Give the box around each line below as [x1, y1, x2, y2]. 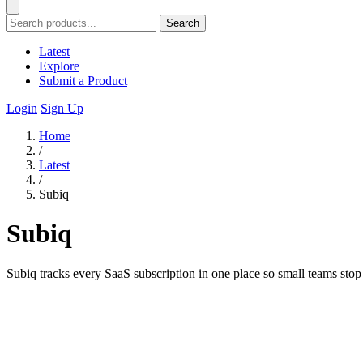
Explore [39, 59, 79, 73]
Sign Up [41, 101, 83, 115]
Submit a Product [39, 74, 127, 88]
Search [166, 17, 199, 29]
